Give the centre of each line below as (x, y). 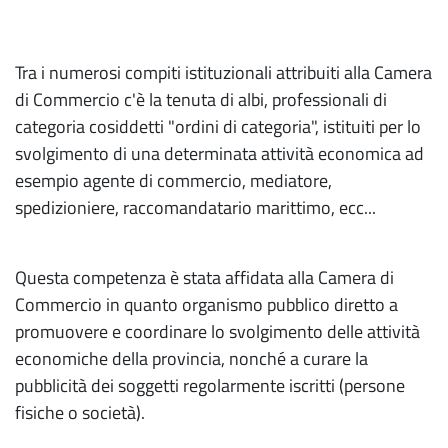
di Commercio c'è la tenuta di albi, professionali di (201, 99)
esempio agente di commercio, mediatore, (173, 180)
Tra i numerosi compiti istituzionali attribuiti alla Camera (223, 72)
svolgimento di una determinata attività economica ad (219, 153)
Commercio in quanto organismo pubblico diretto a (206, 304)
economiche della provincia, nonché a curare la (191, 358)
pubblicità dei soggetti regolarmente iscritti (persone (210, 385)
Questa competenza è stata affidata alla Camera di (204, 277)
